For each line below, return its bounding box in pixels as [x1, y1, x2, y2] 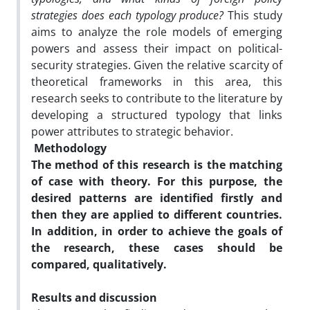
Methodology [34, 140, 107, 156]
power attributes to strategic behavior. [31, 123, 233, 139]
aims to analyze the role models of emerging [31, 24, 282, 39]
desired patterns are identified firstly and [31, 190, 282, 206]
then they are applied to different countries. [31, 206, 282, 222]
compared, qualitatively [31, 256, 163, 272]
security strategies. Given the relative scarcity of [31, 57, 282, 73]
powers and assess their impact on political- [31, 40, 282, 56]
